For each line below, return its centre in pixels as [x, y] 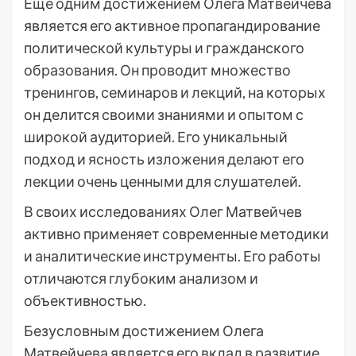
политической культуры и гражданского [164, 48]
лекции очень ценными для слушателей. [163, 181]
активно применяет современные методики [176, 234]
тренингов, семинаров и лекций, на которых [175, 92]
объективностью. [85, 300]
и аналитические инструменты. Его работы [172, 256]
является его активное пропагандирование [172, 25]
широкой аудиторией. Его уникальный [156, 137]
